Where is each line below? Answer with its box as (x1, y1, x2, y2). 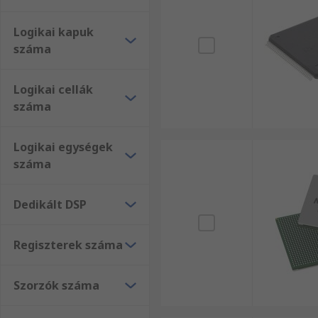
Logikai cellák (13, 82, 93, 97)
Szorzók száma (13, 278, 99, 293)
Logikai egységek (13, 139, 113, 155)
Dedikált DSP (13, 197, 87, 212)
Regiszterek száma (13, 237, 123, 253)
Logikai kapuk (13, 24, 94, 40)
